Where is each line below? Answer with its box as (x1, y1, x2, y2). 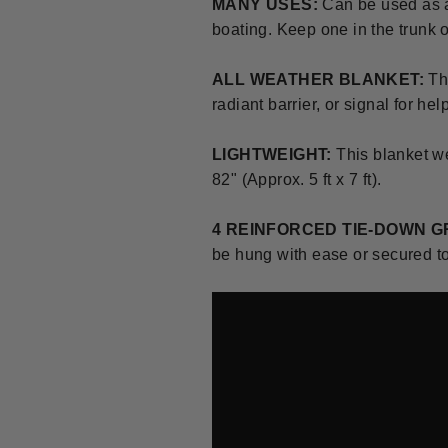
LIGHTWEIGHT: (212, 146, 332, 163)
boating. (212, 21, 273, 38)
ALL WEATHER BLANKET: (212, 71, 424, 88)
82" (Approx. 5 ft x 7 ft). (212, 171, 382, 188)
